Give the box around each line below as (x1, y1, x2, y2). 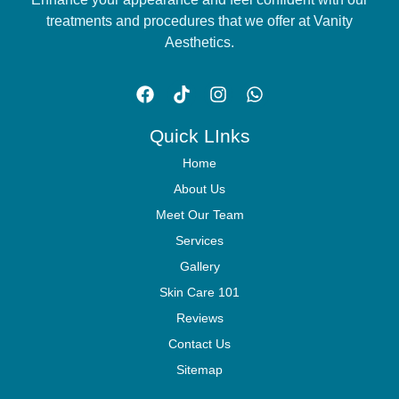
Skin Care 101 (159, 284, 240, 299)
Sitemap (176, 362, 223, 377)
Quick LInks (149, 125, 250, 146)
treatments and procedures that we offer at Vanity (46, 12, 353, 28)
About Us (174, 181, 225, 196)
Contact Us (168, 336, 231, 351)
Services (175, 232, 224, 248)
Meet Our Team (155, 207, 244, 222)
